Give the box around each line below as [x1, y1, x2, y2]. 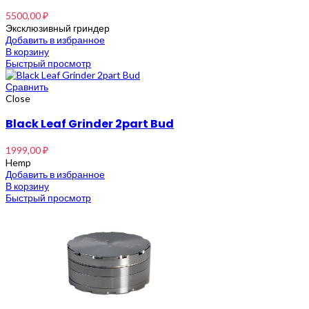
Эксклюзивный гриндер [6, 21, 110, 34]
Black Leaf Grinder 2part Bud [6, 115, 174, 132]
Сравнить [6, 80, 48, 92]
